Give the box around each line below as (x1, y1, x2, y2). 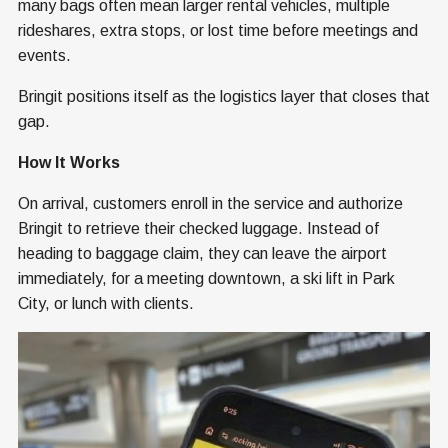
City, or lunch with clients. (18, 294, 194, 312)
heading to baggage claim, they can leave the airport (18, 244, 387, 262)
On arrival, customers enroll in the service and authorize (18, 194, 403, 212)
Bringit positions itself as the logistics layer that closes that (18, 87, 430, 105)
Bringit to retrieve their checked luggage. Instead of (18, 219, 379, 237)
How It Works (18, 153, 120, 171)
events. (18, 46, 71, 64)
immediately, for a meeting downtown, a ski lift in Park (18, 269, 395, 287)
